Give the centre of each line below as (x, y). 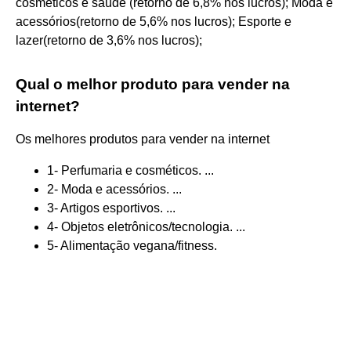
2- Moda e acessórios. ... (114, 189)
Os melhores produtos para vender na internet (143, 139)
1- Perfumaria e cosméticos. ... (130, 170)
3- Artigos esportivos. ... (111, 208)
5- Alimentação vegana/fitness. (132, 245)
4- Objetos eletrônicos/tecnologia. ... (146, 226)
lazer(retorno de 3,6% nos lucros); (109, 40)
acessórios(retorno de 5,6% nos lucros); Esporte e (154, 21)
